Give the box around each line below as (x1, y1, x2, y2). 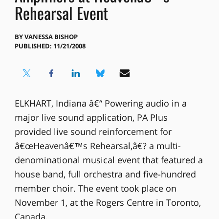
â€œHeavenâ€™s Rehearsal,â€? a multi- (14, 140, 181, 152)
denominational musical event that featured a (14, 154, 203, 166)
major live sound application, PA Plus (14, 111, 168, 124)
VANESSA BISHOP (24, 32, 78, 42)
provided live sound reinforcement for (14, 126, 172, 138)
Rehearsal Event (14, 1, 108, 25)
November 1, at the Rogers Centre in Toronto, (14, 197, 201, 209)
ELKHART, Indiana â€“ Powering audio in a (14, 97, 187, 109)
